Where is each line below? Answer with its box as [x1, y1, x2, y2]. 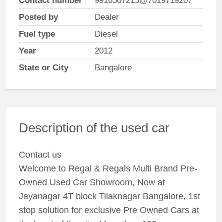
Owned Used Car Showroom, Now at [18, 177, 165, 188]
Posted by [18, 12, 58, 22]
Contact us [18, 150, 61, 160]
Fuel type [18, 29, 55, 39]
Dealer [94, 12, 119, 22]
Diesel [94, 29, 118, 39]
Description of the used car [18, 120, 169, 135]
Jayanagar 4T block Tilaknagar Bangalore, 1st [18, 191, 200, 202]
